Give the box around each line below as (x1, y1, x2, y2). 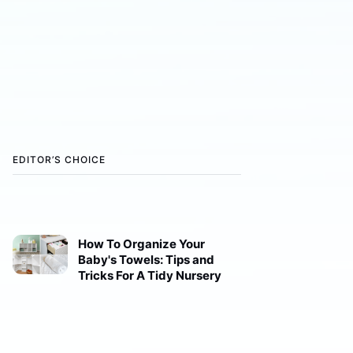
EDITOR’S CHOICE (13, 153, 106, 165)
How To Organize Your (77, 236, 205, 252)
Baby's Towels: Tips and (77, 252, 214, 268)
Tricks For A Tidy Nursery (77, 268, 221, 284)
